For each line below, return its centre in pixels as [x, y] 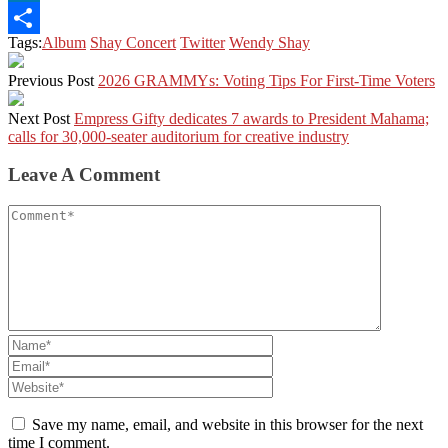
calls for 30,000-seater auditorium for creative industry [178, 136]
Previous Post [51, 80]
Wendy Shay [269, 42]
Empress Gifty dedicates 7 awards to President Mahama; [251, 118]
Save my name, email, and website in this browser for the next [227, 425]
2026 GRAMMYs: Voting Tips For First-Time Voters [266, 80]
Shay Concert [133, 42]
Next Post [39, 118]
